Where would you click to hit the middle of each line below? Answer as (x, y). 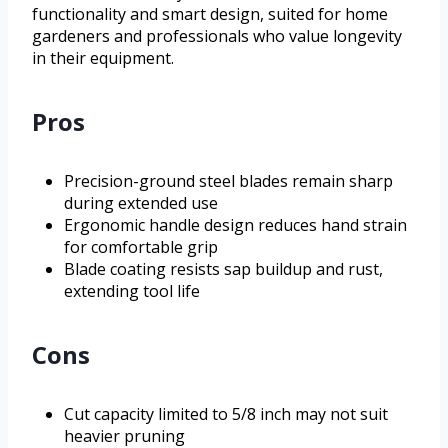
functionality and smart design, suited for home (210, 14)
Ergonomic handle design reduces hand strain (235, 225)
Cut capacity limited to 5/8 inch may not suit (226, 414)
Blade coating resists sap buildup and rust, (223, 269)
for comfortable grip (141, 247)
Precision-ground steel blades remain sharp (228, 181)
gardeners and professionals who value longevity (217, 36)
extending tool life (132, 291)
